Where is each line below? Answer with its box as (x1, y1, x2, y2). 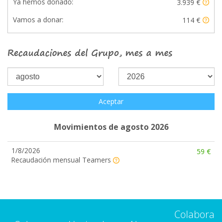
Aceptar (99, 97, 123, 106)
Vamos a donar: (13, 15, 63, 24)
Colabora (174, 208, 215, 221)
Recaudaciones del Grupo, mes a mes (7, 45, 172, 60)
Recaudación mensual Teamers (11, 155, 113, 165)
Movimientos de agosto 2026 (54, 121, 168, 132)
